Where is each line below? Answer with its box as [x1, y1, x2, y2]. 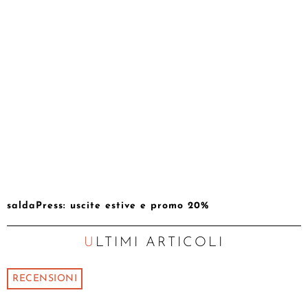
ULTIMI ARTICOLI [96, 236, 224, 250]
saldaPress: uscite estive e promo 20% [7, 201, 209, 212]
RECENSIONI [12, 274, 77, 285]
